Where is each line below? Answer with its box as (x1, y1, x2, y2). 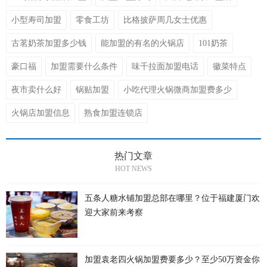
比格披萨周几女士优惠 (123, 15, 207, 25)
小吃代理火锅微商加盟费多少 (123, 85, 232, 95)
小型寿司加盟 (11, 15, 61, 25)
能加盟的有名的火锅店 (101, 39, 184, 48)
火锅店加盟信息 (11, 108, 70, 118)
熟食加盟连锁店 (84, 108, 142, 118)
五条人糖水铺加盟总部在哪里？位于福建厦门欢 (85, 194, 260, 203)
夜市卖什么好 (11, 85, 61, 95)
